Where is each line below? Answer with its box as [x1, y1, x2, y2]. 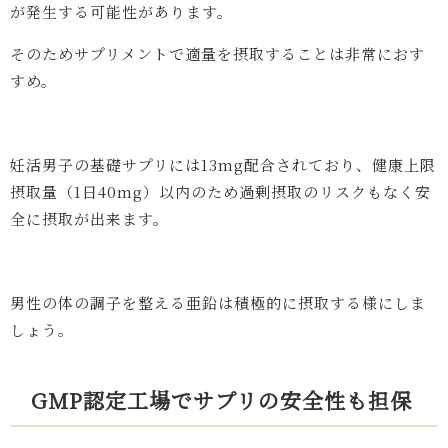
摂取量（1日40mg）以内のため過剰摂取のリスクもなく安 [10, 181, 431, 203]
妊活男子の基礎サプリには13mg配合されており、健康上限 [10, 154, 436, 176]
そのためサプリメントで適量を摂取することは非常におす [10, 43, 425, 65]
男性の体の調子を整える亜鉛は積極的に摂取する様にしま [10, 292, 426, 314]
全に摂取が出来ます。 [10, 208, 169, 230]
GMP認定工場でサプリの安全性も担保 [31, 385, 412, 416]
